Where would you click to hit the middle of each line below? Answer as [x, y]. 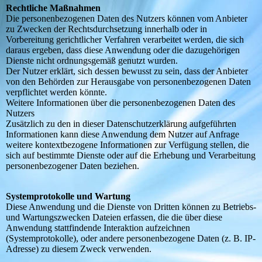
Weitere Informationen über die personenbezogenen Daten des [120, 103]
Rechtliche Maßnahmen [53, 8]
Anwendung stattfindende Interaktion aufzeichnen [98, 228]
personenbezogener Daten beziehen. [73, 166]
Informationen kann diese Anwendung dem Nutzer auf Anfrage [123, 135]
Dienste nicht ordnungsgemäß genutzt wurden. [92, 61]
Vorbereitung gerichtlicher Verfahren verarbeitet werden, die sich [125, 40]
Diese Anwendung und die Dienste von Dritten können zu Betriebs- [131, 207]
